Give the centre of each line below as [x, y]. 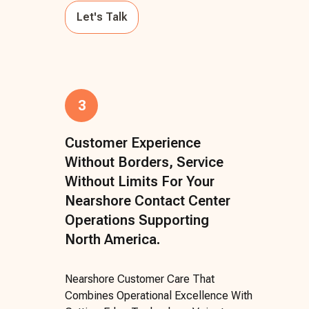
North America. [112, 239]
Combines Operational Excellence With [159, 295]
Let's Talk [102, 17]
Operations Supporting [137, 220]
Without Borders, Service [144, 162]
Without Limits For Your [140, 181]
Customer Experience [133, 142]
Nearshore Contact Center [148, 200]
